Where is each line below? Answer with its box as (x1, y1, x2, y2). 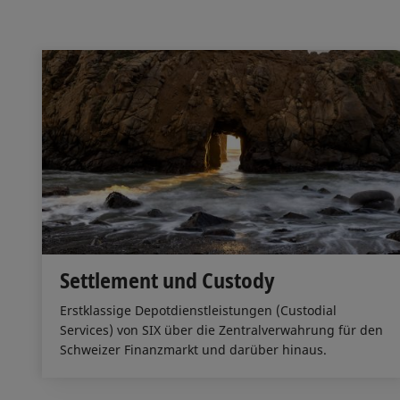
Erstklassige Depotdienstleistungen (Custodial (60, 301, 337, 319)
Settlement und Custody (60, 264, 275, 295)
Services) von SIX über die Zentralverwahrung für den (60, 321, 383, 338)
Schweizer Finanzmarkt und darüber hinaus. (60, 340, 327, 358)
